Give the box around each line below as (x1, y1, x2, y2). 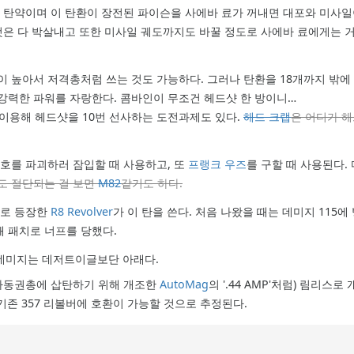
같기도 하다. (121, 175, 183, 191)
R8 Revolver (51, 204, 113, 220)
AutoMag (160, 276, 209, 292)
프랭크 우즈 (188, 156, 247, 172)
